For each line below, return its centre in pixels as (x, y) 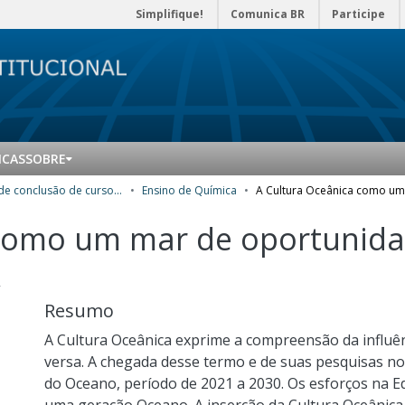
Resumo (79, 311)
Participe (358, 14)
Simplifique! (170, 14)
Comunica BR (268, 14)
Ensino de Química (189, 190)
